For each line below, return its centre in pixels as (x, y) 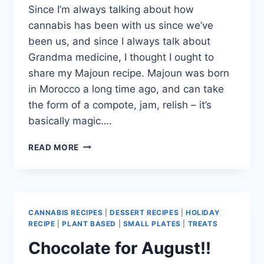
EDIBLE (94, 169)
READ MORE (54, 147)
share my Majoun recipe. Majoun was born (129, 73)
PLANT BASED (89, 223)
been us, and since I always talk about (119, 41)
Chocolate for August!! (120, 248)
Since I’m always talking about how (111, 9)
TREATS (203, 223)
